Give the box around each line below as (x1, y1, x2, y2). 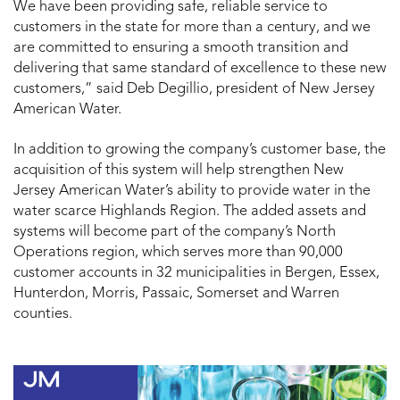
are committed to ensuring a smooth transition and (13, 41, 348, 56)
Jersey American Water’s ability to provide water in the (13, 184, 371, 199)
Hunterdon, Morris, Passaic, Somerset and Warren (13, 287, 339, 302)
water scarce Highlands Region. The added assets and (13, 204, 366, 220)
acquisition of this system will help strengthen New (13, 163, 344, 179)
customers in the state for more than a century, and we (13, 21, 371, 36)
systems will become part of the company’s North (13, 225, 336, 240)
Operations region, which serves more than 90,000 (13, 246, 343, 261)
